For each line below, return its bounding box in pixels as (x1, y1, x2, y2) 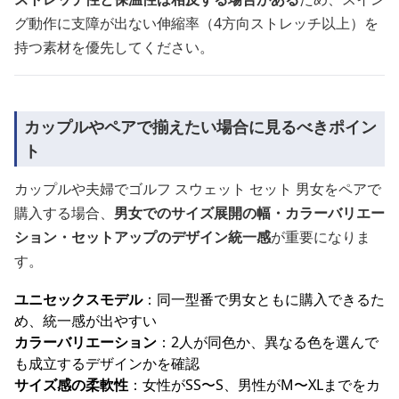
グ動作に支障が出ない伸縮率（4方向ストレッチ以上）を (14, 13, 379, 33)
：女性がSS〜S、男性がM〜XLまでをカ (128, 375, 380, 395)
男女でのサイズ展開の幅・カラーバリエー (114, 203, 385, 223)
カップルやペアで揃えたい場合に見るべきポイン (24, 116, 377, 137)
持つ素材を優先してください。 (14, 37, 214, 57)
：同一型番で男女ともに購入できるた (142, 289, 385, 309)
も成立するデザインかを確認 (14, 354, 199, 373)
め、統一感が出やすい (14, 311, 157, 330)
